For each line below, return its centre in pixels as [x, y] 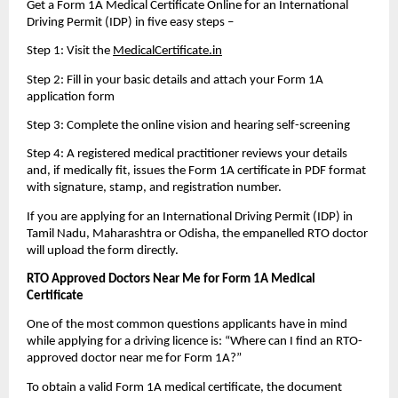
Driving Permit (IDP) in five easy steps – [131, 22]
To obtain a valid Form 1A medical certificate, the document [184, 387]
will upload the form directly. [104, 251]
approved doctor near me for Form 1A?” [134, 359]
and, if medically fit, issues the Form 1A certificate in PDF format [196, 171]
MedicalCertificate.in [167, 52]
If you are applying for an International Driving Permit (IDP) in [190, 217]
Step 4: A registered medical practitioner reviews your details [187, 155]
